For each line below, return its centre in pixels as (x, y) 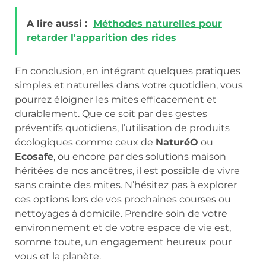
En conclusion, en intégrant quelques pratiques (128, 71)
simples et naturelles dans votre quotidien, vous (129, 85)
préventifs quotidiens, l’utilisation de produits (122, 128)
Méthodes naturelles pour (158, 24)
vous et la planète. (58, 256)
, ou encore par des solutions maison (140, 157)
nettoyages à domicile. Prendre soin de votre (121, 214)
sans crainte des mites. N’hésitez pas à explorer (126, 185)
